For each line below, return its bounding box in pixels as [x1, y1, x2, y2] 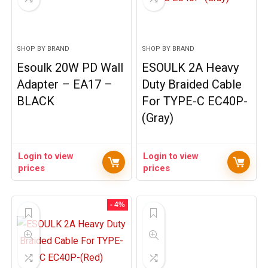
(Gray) [142, 111, 174, 125]
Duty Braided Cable [142, 77, 242, 92]
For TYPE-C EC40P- [142, 94, 248, 108]
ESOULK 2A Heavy [142, 60, 239, 75]
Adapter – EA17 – [17, 77, 113, 92]
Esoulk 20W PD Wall [17, 60, 124, 75]
